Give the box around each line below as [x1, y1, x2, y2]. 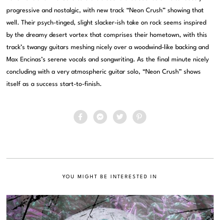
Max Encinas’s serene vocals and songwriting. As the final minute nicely [6, 56, 209, 63]
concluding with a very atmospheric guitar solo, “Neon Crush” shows [6, 69, 201, 76]
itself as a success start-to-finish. [6, 81, 102, 88]
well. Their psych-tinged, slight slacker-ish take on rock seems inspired [6, 20, 207, 27]
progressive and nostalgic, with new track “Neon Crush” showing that [6, 7, 204, 14]
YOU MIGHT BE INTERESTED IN [62, 174, 158, 180]
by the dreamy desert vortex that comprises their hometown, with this [6, 32, 208, 39]
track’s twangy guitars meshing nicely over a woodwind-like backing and [6, 44, 209, 51]
